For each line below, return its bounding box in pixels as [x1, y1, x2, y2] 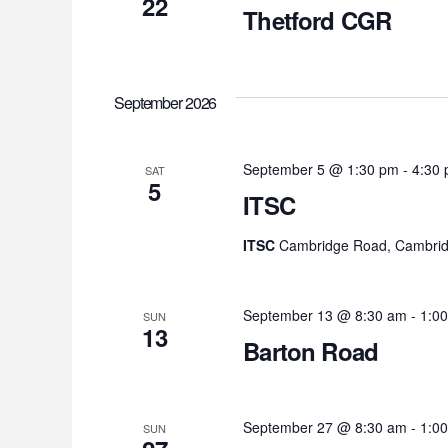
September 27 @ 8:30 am [243, 417, 408, 438]
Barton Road [243, 334, 379, 369]
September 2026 [114, 91, 217, 115]
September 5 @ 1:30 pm [243, 159, 400, 180]
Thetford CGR [243, 3, 392, 38]
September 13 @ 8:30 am [243, 305, 408, 326]
